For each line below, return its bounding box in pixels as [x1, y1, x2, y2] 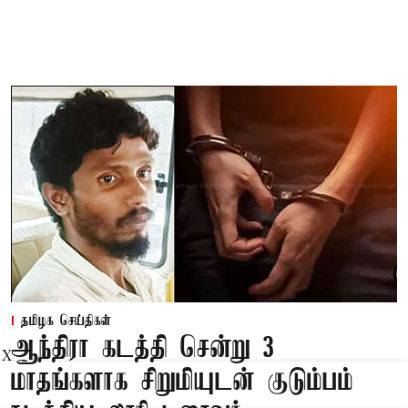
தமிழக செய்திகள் [21, 313, 111, 331]
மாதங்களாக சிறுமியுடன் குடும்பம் [11, 366, 353, 399]
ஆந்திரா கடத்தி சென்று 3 [11, 333, 275, 366]
